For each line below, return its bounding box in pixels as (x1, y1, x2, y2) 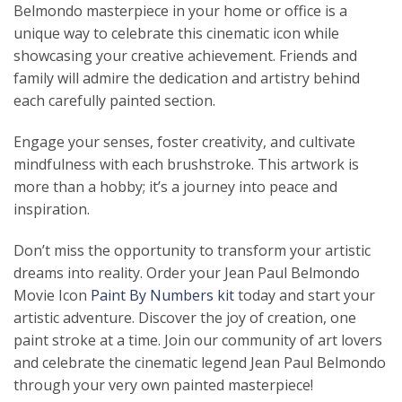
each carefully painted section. (13, 91, 215, 111)
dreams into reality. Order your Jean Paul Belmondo (13, 262, 360, 283)
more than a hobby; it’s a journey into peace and (13, 177, 337, 197)
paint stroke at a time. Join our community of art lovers (13, 329, 382, 350)
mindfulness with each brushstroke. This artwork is (13, 154, 359, 174)
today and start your (234, 284, 375, 305)
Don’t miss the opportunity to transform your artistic (13, 240, 371, 260)
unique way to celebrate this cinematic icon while (13, 23, 339, 44)
